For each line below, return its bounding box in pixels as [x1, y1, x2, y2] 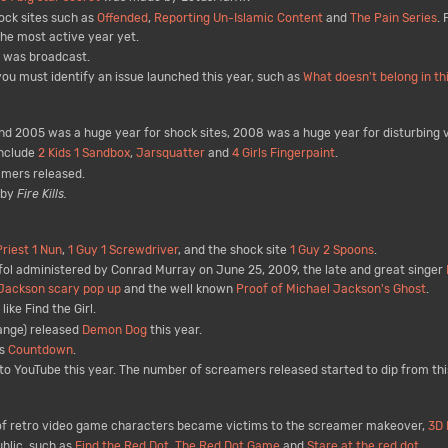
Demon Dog [81, 322, 147, 337]
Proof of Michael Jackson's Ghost [235, 282, 426, 297]
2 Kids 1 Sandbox [37, 146, 130, 161]
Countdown [7, 342, 73, 357]
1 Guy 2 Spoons [289, 242, 374, 257]
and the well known [120, 282, 236, 297]
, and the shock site [177, 242, 290, 257]
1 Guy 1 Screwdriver [67, 242, 178, 257]
